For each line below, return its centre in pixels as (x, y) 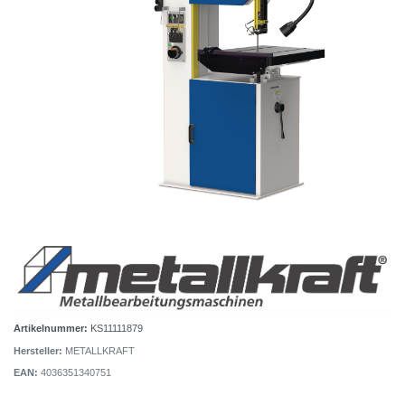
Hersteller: (39, 350)
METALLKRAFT (100, 350)
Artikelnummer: (52, 329)
